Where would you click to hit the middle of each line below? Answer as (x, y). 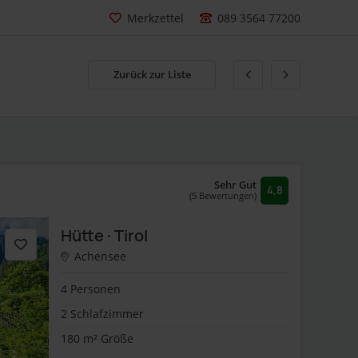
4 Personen (91, 289)
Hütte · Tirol (104, 235)
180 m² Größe (97, 338)
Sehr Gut (235, 185)
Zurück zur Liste (152, 74)
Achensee (99, 256)
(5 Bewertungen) (223, 195)
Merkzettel (155, 18)
